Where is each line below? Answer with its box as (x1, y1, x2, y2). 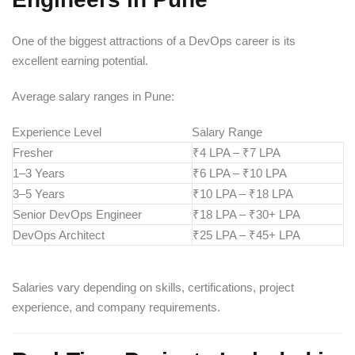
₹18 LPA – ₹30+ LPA (193, 207, 300, 221)
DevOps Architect (13, 227, 105, 242)
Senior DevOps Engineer (13, 207, 142, 221)
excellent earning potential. (12, 53, 148, 67)
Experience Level (12, 124, 101, 139)
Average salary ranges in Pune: (12, 89, 174, 103)
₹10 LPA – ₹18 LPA (193, 186, 293, 200)
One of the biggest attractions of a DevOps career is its (12, 33, 296, 48)
